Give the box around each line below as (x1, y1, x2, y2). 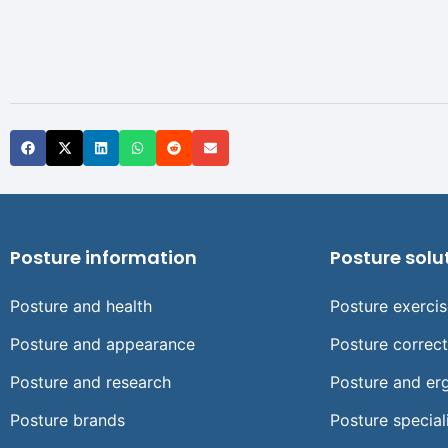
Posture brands (10, 410, 125, 431)
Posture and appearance (10, 334, 195, 355)
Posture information (10, 245, 197, 271)
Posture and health (10, 296, 152, 317)
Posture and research (10, 372, 171, 393)
